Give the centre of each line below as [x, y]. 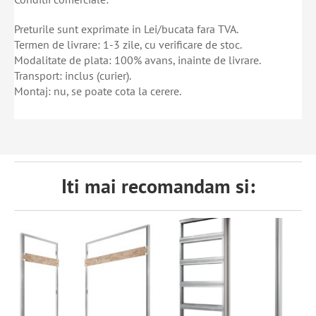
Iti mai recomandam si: [158, 186]
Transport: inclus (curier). [73, 75]
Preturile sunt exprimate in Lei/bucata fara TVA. [126, 29]
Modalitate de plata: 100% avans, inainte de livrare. [138, 60]
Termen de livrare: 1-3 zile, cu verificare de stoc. [128, 44]
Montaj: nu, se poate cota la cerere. [98, 91]
